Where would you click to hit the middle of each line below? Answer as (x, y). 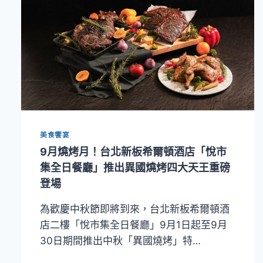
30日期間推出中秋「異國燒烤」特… (120, 240)
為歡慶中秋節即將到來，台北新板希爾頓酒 (135, 209)
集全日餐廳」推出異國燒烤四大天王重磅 (135, 167)
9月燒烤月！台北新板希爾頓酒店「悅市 (133, 151)
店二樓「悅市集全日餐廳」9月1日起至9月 (134, 225)
